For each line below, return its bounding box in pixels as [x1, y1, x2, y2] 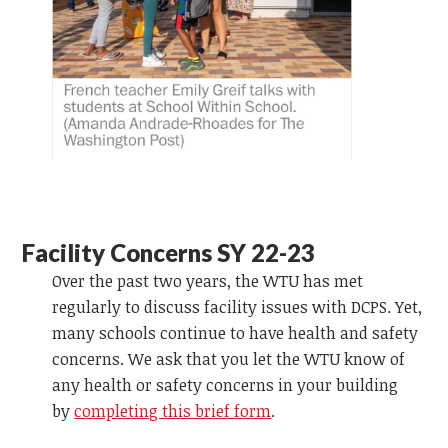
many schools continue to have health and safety [52, 321, 419, 344]
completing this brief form [74, 399, 272, 422]
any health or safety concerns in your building [52, 373, 399, 396]
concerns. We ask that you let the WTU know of [52, 347, 406, 370]
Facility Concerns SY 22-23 [22, 237, 316, 267]
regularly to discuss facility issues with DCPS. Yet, [52, 295, 423, 318]
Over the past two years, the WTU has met [52, 269, 364, 292]
